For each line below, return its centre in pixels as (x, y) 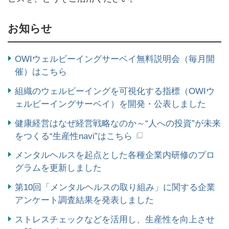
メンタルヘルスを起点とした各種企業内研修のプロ (115, 155)
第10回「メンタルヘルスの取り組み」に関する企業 (115, 188)
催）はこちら (41, 72)
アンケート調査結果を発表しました (84, 200)
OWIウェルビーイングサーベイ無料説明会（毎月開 (115, 59)
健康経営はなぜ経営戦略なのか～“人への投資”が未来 (118, 123)
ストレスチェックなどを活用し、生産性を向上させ (115, 219)
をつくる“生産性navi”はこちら (74, 136)
